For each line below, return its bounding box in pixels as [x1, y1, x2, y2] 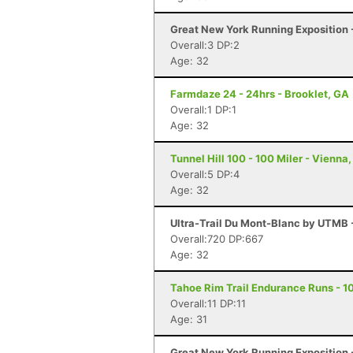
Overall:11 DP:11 [170, 297, 246, 310]
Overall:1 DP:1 [170, 103, 236, 116]
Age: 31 [170, 313, 207, 325]
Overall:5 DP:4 [170, 168, 240, 180]
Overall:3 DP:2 [170, 39, 240, 51]
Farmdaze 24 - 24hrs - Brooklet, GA [170, 87, 349, 100]
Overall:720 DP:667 [170, 232, 263, 245]
